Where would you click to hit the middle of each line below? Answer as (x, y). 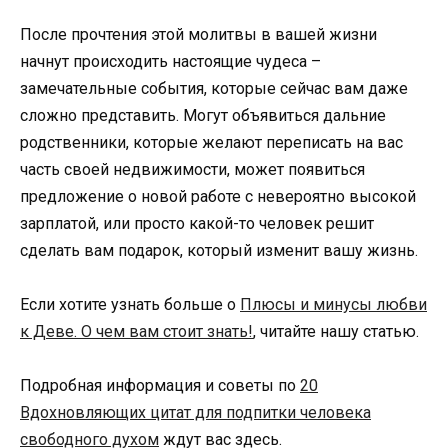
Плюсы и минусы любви (333, 304)
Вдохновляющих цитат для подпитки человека (195, 412)
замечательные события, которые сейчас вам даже (214, 88)
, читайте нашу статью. (336, 331)
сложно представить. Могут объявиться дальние (203, 115)
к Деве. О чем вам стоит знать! (136, 331)
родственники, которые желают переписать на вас (211, 142)
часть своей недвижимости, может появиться (192, 169)
